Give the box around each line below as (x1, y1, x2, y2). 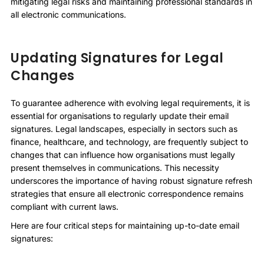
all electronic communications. (11, 9, 126, 19)
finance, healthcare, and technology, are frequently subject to (11, 137, 248, 147)
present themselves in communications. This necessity (11, 163, 219, 173)
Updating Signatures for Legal (11, 48, 224, 67)
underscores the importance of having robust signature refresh (11, 176, 252, 186)
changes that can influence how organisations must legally (11, 150, 235, 160)
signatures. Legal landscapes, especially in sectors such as (11, 124, 237, 134)
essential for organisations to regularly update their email (11, 111, 229, 121)
